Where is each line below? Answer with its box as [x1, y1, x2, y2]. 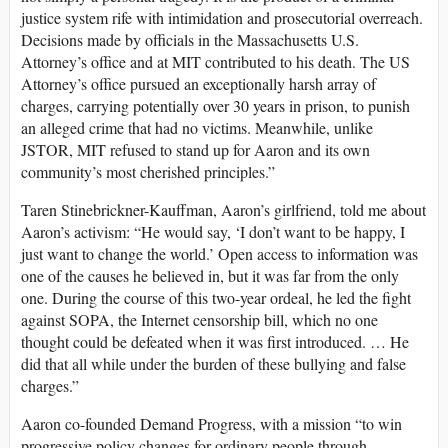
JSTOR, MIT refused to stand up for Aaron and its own [21, 139, 370, 161]
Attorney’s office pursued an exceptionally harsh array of [21, 73, 376, 95]
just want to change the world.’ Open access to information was [21, 243, 418, 265]
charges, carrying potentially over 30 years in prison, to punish [21, 95, 410, 117]
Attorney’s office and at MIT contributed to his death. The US [21, 51, 410, 73]
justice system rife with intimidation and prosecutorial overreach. [21, 7, 423, 29]
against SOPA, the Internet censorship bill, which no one [21, 309, 378, 331]
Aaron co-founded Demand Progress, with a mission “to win [21, 413, 402, 435]
